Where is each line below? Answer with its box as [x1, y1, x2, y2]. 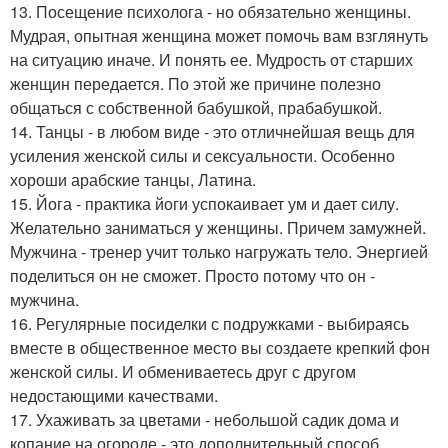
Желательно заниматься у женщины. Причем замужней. [10, 216, 426, 239]
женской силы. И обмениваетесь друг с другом [10, 360, 356, 383]
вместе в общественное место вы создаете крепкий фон [10, 336, 430, 359]
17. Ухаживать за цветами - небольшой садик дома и [10, 408, 399, 431]
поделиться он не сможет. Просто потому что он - [10, 264, 375, 287]
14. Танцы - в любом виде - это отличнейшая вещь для [10, 120, 415, 143]
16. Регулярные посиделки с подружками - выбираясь [10, 312, 409, 335]
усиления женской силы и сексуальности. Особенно [10, 144, 395, 167]
